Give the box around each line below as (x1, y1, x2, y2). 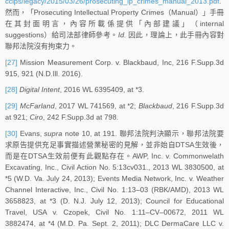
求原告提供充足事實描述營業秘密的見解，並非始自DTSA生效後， (5, 140, 224, 149)
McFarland (19, 102, 55, 110)
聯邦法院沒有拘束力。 (5, 41, 77, 50)
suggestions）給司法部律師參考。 (5, 30, 118, 39)
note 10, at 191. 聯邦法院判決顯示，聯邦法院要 (62, 129, 224, 138)
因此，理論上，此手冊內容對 (126, 30, 224, 39)
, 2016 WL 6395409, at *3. (60, 85, 144, 94)
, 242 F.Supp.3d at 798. (43, 113, 119, 122)
